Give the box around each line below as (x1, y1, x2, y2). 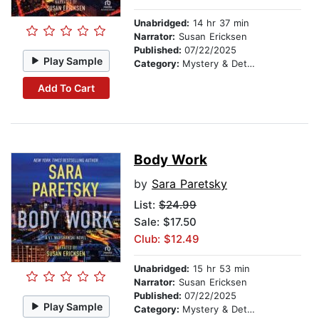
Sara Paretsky (152, 177, 227, 192)
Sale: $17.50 (134, 215, 197, 229)
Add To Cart (37, 81, 95, 94)
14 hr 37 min (189, 17, 249, 29)
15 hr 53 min (189, 263, 250, 275)
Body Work (134, 152, 207, 169)
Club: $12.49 (134, 232, 199, 246)
